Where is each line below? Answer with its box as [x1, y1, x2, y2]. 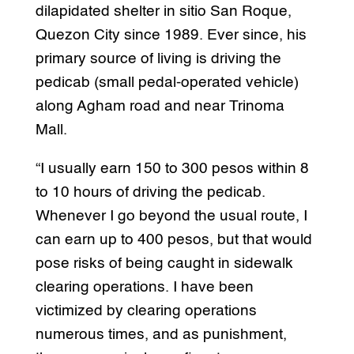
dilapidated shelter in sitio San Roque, [35, 4, 292, 20]
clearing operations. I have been [35, 280, 254, 296]
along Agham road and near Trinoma [35, 99, 284, 115]
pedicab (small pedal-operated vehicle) [35, 75, 299, 91]
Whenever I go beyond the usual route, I [35, 209, 307, 224]
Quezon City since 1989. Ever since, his [35, 28, 307, 43]
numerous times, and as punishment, [35, 327, 287, 343]
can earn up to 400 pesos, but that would [35, 232, 312, 248]
